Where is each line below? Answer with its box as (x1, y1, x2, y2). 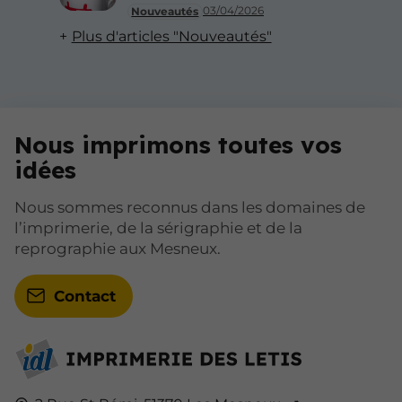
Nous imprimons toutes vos (14, 129, 342, 159)
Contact (53, 286, 116, 305)
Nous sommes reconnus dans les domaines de (14, 197, 365, 216)
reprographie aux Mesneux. (14, 239, 221, 258)
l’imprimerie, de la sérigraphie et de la (14, 218, 302, 237)
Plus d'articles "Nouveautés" (71, 27, 272, 45)
